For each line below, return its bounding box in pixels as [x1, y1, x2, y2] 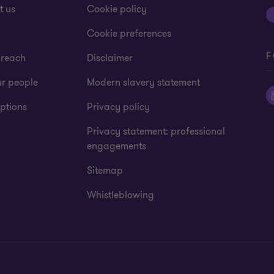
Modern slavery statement [87, 76, 201, 89]
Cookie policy [87, 2, 147, 16]
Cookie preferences [87, 27, 172, 40]
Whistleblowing [87, 188, 155, 202]
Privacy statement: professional [87, 125, 226, 138]
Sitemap [87, 164, 124, 177]
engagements [87, 139, 147, 153]
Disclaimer [87, 51, 133, 65]
